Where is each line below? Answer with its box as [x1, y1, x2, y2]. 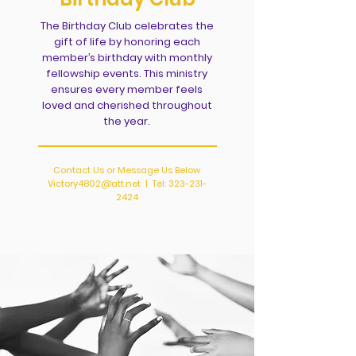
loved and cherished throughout [41, 98, 212, 113]
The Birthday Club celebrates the [40, 18, 214, 33]
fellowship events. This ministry [46, 66, 207, 81]
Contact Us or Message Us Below [53, 164, 200, 176]
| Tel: [140, 177, 168, 190]
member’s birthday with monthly [41, 50, 212, 65]
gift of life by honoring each [53, 34, 200, 49]
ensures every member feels [51, 82, 203, 97]
